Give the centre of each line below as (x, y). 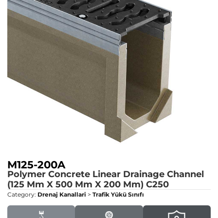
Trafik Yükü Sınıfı (118, 194)
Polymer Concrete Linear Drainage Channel (106, 174)
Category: (22, 194)
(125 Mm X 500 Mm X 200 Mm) (75, 184)
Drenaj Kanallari (62, 194)
